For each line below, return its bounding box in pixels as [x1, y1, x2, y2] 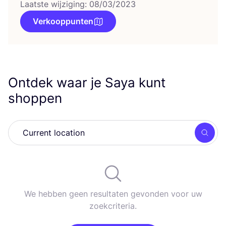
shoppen [8, 90, 62, 106]
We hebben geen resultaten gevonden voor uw [24, 189, 202, 199]
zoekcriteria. [89, 201, 137, 211]
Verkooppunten [33, 16, 93, 26]
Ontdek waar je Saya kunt [8, 75, 165, 90]
